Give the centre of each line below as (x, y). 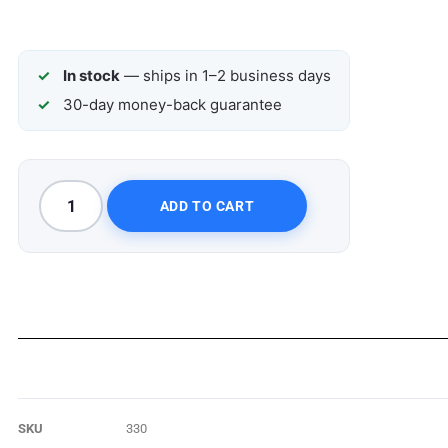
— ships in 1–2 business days (225, 75)
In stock (91, 75)
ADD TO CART (207, 206)
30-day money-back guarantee (172, 104)
